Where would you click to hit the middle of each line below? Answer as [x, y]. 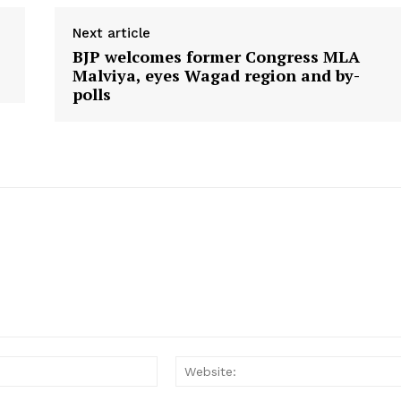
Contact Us [206, 26]
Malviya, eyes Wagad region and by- [216, 76]
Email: [174, 365]
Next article [111, 34]
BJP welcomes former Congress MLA [216, 57]
